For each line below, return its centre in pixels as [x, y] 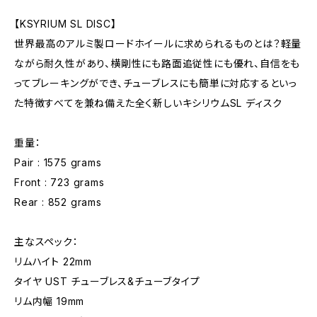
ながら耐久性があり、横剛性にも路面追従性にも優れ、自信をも [157, 63]
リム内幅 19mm [50, 301]
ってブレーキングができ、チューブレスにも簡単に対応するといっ [156, 83]
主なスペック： [46, 242]
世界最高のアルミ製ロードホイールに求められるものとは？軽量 [158, 44]
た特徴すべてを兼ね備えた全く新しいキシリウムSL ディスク [149, 103]
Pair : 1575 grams [58, 162]
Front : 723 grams [59, 182]
